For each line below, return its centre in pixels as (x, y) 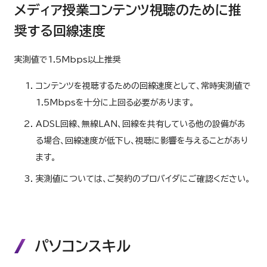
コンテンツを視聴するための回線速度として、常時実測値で (143, 86)
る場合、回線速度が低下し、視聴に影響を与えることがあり (142, 141)
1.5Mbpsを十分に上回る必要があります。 (115, 103)
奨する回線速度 (60, 31)
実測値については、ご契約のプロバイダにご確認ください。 (143, 179)
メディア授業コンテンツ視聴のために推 (128, 10)
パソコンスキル (83, 246)
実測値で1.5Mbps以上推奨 (68, 60)
